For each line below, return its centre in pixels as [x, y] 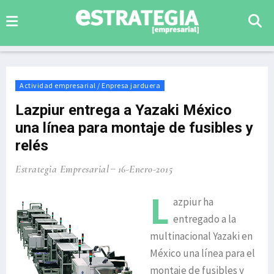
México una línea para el [202, 253]
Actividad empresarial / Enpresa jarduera [90, 85]
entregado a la [205, 219]
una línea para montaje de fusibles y [134, 128]
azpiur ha [193, 202]
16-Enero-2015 [145, 169]
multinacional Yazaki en [201, 236]
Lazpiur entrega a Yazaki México [124, 110]
